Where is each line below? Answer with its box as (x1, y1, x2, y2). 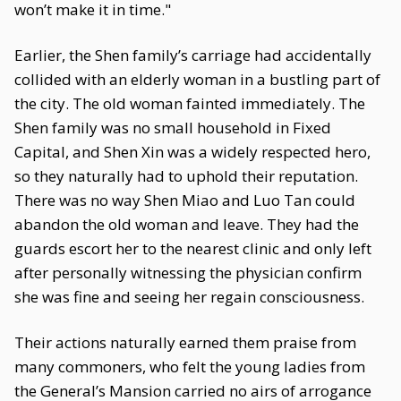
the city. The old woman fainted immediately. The (14, 93, 365, 114)
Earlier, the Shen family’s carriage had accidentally (14, 45, 371, 65)
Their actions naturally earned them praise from (14, 332, 356, 353)
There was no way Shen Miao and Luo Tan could (14, 190, 355, 210)
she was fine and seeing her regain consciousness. (14, 286, 364, 307)
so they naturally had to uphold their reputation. (14, 166, 358, 186)
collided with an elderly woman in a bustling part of (14, 69, 380, 90)
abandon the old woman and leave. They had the (14, 214, 359, 235)
